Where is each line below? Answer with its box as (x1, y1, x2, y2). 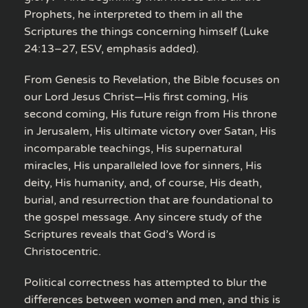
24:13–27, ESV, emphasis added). (24, 41, 199, 56)
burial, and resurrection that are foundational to (24, 192, 273, 207)
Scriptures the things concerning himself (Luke (24, 24, 269, 38)
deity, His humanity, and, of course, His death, (24, 175, 262, 190)
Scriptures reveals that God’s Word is (24, 227, 216, 241)
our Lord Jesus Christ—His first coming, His (24, 89, 248, 104)
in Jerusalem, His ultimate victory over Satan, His (24, 124, 276, 138)
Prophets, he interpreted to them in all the (24, 7, 243, 21)
